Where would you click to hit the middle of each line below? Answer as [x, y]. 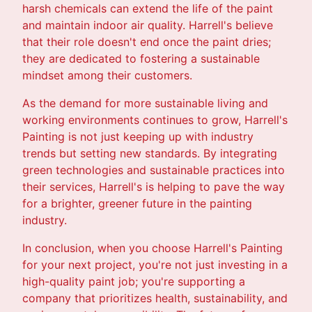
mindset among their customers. [107, 75]
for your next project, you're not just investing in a [155, 264]
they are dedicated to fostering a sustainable [141, 58]
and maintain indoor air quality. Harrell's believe [148, 25]
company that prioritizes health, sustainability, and [155, 298]
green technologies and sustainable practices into [154, 170]
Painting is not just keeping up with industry [138, 136]
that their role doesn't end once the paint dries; [147, 41]
